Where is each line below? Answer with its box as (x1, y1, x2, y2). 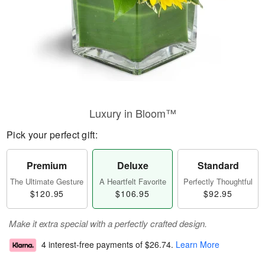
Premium (27, 159, 67, 172)
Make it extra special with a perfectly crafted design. (9, 217, 207, 230)
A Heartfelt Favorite (99, 176, 166, 187)
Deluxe (117, 159, 148, 172)
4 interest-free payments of (41, 238, 145, 251)
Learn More (176, 238, 219, 251)
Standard (197, 159, 239, 172)
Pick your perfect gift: (7, 128, 98, 141)
